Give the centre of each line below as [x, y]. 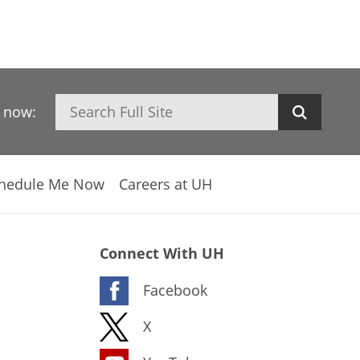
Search [77, 103]
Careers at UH [166, 184]
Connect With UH [162, 253]
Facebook [175, 289]
